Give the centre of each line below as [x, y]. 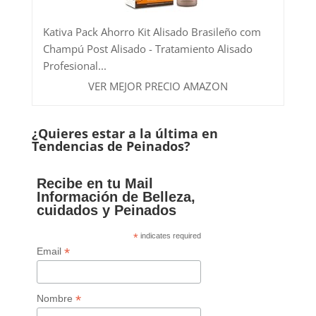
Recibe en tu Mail [95, 183]
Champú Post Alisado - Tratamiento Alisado [147, 48]
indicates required [170, 235]
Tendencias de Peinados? [111, 146]
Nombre [56, 299]
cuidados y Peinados [107, 210]
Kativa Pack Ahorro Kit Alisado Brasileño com [152, 31]
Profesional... [74, 65]
